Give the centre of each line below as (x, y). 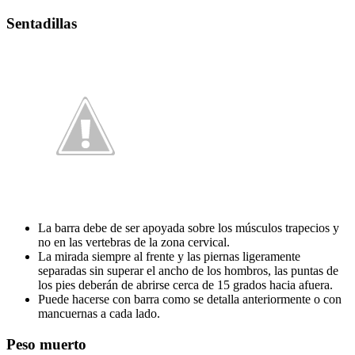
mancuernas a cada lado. (99, 314)
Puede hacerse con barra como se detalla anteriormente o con (190, 300)
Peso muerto (46, 344)
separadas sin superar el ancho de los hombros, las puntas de (188, 271)
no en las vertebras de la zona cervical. (134, 242)
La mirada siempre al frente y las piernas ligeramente (169, 257)
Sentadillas (42, 23)
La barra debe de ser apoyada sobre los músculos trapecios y (189, 228)
